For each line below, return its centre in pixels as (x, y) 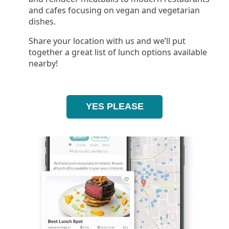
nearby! (43, 63)
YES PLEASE (114, 107)
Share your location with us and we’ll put (107, 41)
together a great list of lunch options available (118, 52)
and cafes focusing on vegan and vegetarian (114, 10)
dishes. (42, 21)
